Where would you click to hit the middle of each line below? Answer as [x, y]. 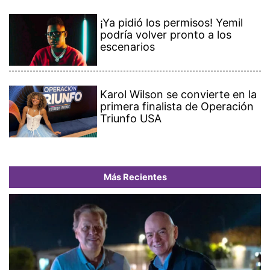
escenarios [128, 47]
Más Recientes [135, 177]
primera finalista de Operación [177, 107]
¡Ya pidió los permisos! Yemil [172, 23]
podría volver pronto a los [166, 35]
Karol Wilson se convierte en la [179, 95]
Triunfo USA [131, 119]
